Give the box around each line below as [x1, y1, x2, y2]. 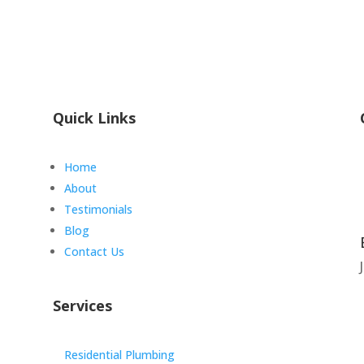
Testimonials [63, 201, 132, 218]
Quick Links [52, 107, 136, 128]
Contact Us [63, 244, 124, 260]
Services [52, 295, 112, 315]
